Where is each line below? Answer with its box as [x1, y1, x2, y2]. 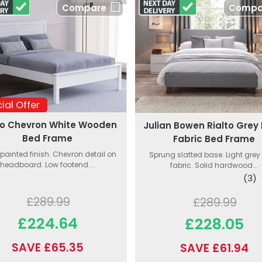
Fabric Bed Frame [173, 132, 256, 145]
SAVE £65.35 [11, 240, 84, 256]
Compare [61, 2, 106, 15]
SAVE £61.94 [180, 240, 249, 256]
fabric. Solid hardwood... [170, 160, 258, 170]
